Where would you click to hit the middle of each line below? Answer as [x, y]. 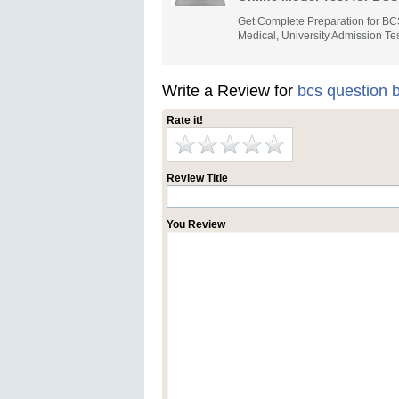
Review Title [197, 178]
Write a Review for [230, 91]
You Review [196, 224]
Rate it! [185, 120]
